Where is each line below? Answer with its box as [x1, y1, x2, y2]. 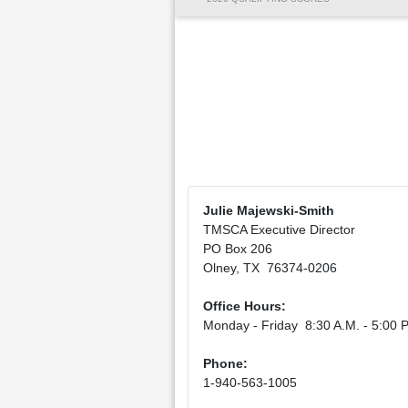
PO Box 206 [203, 241, 272, 256]
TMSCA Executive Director [203, 222, 355, 237]
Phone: [203, 356, 248, 371]
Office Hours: [203, 299, 286, 313]
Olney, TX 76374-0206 [203, 260, 337, 275]
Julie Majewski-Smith [203, 203, 334, 218]
